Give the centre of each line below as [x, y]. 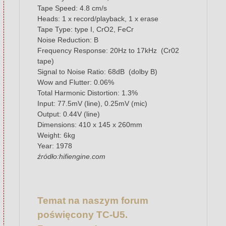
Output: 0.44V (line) [69, 114]
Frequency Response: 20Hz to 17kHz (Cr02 [108, 51]
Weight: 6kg [56, 135]
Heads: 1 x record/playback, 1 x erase [98, 19]
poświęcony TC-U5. [83, 215]
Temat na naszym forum [93, 201]
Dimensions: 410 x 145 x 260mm [90, 125]
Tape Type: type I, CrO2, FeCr [86, 30]
